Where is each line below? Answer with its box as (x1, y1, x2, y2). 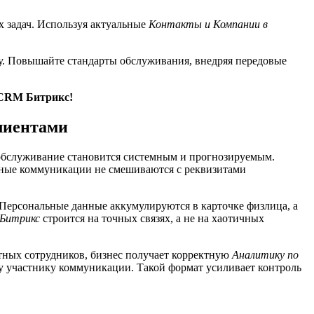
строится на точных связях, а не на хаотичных (40, 212, 264, 225)
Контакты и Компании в (149, 18, 268, 31)
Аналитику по (232, 249, 299, 261)
